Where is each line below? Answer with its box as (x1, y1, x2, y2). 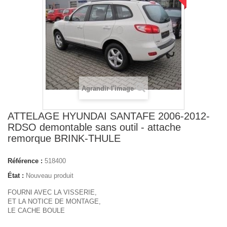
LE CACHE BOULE (8, 207, 65, 214)
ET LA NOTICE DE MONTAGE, (8, 198, 101, 205)
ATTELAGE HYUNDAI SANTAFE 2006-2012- (8, 110, 210, 122)
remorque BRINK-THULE (8, 133, 121, 144)
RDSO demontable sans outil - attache (8, 122, 181, 133)
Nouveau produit (26, 172, 73, 179)
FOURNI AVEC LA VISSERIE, (8, 188, 97, 196)
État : (8, 172, 24, 179)
